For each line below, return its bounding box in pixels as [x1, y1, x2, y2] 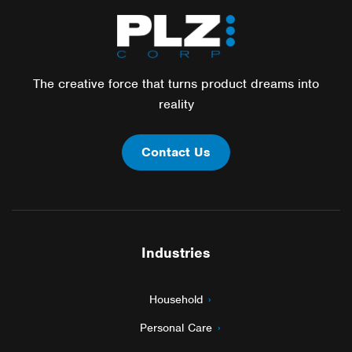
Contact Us [141, 143, 211, 160]
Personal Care [140, 320, 212, 335]
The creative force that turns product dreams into [33, 75, 319, 92]
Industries [141, 243, 211, 262]
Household [149, 291, 203, 306]
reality [158, 95, 194, 112]
